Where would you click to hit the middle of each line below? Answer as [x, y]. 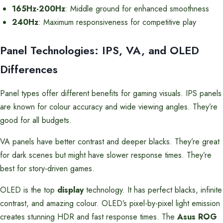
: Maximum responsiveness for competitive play [117, 22]
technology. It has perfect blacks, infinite [153, 190]
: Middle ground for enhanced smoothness [137, 9]
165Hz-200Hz [39, 9]
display [70, 190]
